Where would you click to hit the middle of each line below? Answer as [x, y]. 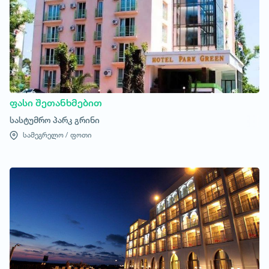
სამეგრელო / [44, 135]
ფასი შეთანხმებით [56, 103]
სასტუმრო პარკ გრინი [55, 120]
